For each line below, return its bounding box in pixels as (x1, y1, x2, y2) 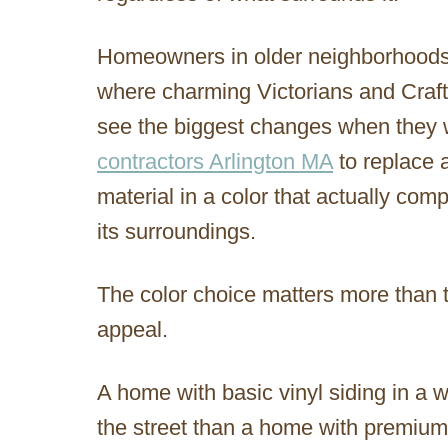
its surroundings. (97, 219, 256, 245)
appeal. (97, 317, 168, 343)
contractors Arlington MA (97, 149, 333, 175)
